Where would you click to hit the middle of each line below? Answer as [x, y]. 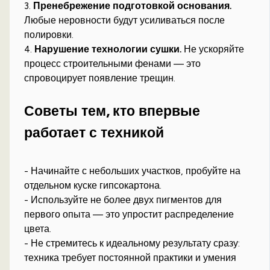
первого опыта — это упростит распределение [129, 215]
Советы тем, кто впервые [112, 111]
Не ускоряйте [213, 49]
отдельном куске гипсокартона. [93, 186]
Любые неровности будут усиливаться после [125, 20]
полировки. [49, 35]
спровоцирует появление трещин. [100, 78]
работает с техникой [94, 132]
